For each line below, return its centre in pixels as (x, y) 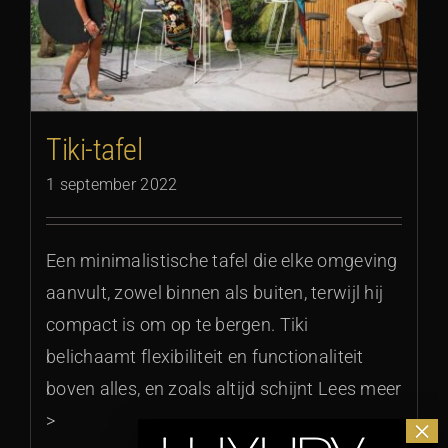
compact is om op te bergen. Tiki (177, 324)
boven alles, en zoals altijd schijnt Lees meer (224, 388)
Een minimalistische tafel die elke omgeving (222, 260)
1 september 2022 (112, 184)
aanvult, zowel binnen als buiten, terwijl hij (215, 292)
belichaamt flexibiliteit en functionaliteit (205, 356)
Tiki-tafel (94, 149)
